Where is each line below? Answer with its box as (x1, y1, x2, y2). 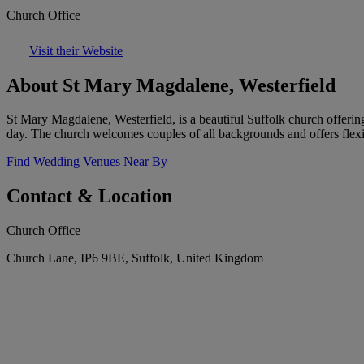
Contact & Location (6, 185, 172, 207)
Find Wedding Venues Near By (6, 154, 167, 169)
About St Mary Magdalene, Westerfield (6, 74, 336, 96)
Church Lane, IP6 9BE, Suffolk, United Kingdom (6, 251, 263, 266)
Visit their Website (29, 43, 123, 58)
